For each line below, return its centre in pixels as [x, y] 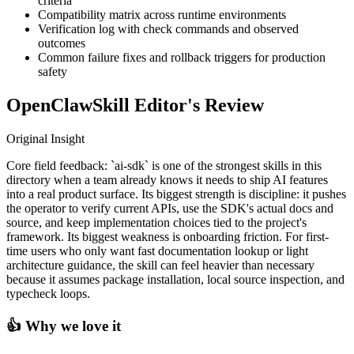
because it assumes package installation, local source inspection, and [175, 279]
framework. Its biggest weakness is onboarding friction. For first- [168, 236]
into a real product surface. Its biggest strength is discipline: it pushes [176, 194]
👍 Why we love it [64, 326]
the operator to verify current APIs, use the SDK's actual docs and [170, 208]
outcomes [62, 43]
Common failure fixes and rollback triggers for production [182, 57]
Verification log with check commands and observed [168, 28]
